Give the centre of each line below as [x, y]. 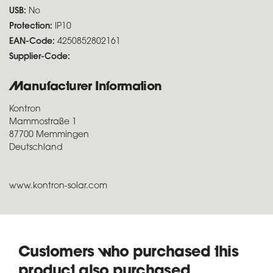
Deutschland [36, 148]
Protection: [32, 27]
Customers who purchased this [128, 253]
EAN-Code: [32, 42]
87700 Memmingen [49, 135]
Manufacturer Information [86, 87]
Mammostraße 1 [43, 122]
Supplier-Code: [40, 57]
